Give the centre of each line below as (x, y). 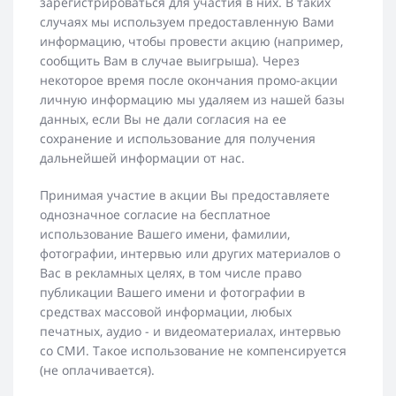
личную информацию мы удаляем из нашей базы (192, 100)
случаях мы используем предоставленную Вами (187, 22)
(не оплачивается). (97, 370)
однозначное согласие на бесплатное (155, 215)
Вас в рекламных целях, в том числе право (171, 273)
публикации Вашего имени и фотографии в (172, 293)
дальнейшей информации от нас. (142, 158)
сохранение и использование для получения (178, 139)
